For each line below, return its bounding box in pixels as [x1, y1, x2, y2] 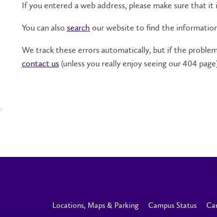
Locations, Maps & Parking [52, 200, 139, 210]
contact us [21, 58, 59, 69]
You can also [21, 22, 65, 33]
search [66, 22, 90, 33]
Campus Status [148, 200, 197, 210]
